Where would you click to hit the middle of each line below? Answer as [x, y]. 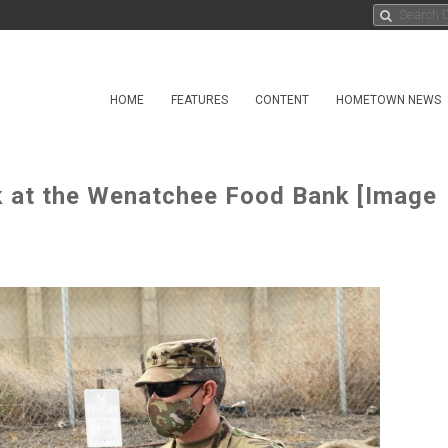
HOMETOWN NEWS [388, 100]
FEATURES [199, 100]
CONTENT [282, 100]
